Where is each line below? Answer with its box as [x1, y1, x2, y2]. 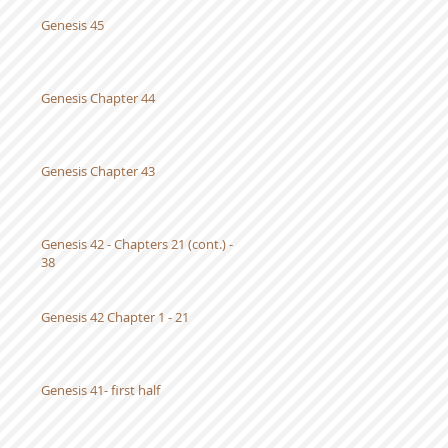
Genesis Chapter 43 [41, 162, 155, 180]
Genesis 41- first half [41, 381, 160, 399]
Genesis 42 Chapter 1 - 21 [41, 308, 189, 326]
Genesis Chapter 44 [41, 89, 155, 107]
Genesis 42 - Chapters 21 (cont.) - [41, 235, 233, 253]
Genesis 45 [41, 16, 104, 34]
